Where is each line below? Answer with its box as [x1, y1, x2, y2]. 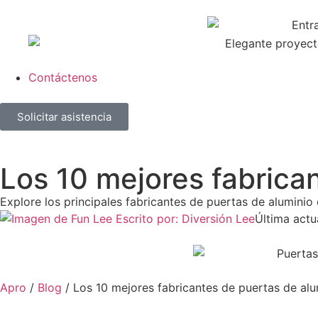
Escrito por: [116, 211, 182, 226]
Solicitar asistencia [17, 109, 111, 124]
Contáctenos [28, 70, 97, 84]
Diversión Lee [182, 211, 255, 226]
